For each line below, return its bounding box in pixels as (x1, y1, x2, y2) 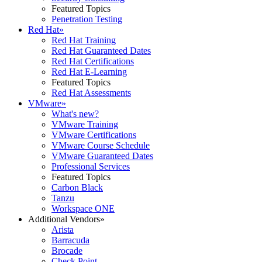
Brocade (51, 246, 82, 256)
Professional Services (51, 161, 130, 171)
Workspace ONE (51, 204, 115, 213)
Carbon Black (51, 182, 103, 192)
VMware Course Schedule (51, 140, 150, 150)
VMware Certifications (51, 130, 136, 140)
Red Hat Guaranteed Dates (51, 46, 151, 56)
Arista (51, 225, 74, 235)
